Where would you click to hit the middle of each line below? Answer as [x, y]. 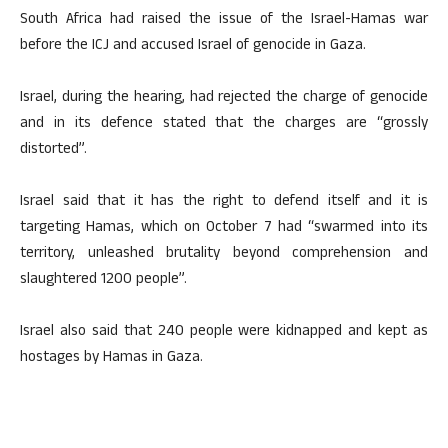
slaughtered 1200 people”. [103, 280]
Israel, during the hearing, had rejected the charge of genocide [224, 98]
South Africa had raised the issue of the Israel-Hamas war [224, 20]
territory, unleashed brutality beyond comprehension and [224, 254]
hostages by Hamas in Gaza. [111, 358]
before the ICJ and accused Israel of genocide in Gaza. [193, 46]
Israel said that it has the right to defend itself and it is [224, 202]
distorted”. [53, 150]
